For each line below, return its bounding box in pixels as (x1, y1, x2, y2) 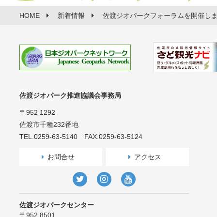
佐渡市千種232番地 (19, 120, 78, 128)
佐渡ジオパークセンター (19, 201, 94, 209)
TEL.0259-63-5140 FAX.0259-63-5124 (19, 132, 142, 140)
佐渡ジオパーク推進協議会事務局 (19, 91, 121, 99)
